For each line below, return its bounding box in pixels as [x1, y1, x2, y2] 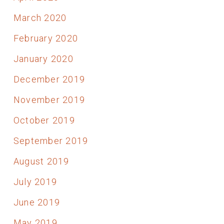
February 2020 [13, 32, 78, 43]
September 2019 [13, 135, 88, 146]
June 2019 [13, 196, 60, 207]
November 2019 [13, 94, 85, 105]
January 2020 [13, 53, 73, 64]
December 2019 [13, 73, 85, 84]
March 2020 [13, 12, 67, 23]
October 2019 [13, 114, 75, 125]
